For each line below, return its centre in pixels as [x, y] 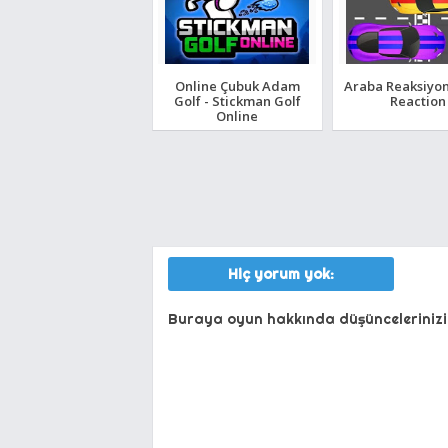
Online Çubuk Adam [237, 85]
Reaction [417, 100]
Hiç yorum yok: [281, 274]
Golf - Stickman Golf [237, 100]
